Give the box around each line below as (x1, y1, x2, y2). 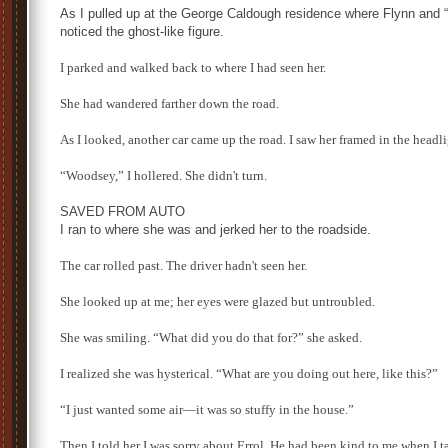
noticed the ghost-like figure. (60, 24, 224, 39)
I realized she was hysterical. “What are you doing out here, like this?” (60, 366, 438, 381)
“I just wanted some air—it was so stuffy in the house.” (60, 402, 354, 417)
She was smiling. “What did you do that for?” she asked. (60, 330, 362, 345)
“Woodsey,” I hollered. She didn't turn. (60, 168, 267, 183)
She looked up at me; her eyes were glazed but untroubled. (60, 294, 375, 309)
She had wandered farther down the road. (60, 96, 279, 111)
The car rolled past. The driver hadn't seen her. (60, 258, 307, 273)
